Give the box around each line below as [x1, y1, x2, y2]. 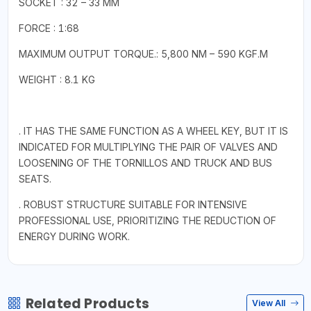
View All [252, 298, 287, 308]
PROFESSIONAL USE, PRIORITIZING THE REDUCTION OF [18, 214, 276, 226]
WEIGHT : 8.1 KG [18, 73, 95, 85]
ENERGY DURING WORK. [18, 230, 130, 242]
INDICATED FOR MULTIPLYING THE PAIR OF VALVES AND [18, 140, 278, 153]
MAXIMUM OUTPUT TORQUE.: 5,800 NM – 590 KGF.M [18, 47, 268, 60]
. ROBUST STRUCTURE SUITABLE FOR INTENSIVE [18, 198, 247, 210]
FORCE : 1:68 [18, 22, 79, 34]
